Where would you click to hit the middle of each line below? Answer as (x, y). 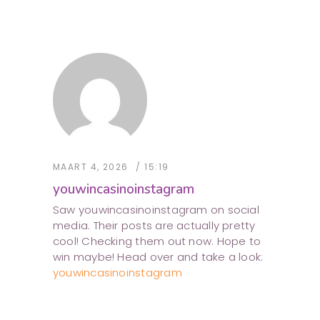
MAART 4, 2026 (91, 167)
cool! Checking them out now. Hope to (157, 241)
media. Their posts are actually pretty (154, 226)
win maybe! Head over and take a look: (158, 257)
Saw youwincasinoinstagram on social (156, 210)
